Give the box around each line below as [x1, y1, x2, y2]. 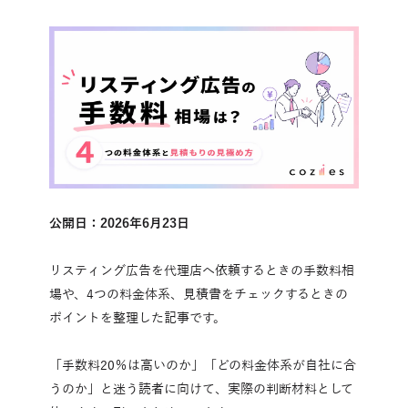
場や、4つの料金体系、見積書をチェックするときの [49, 287, 348, 301]
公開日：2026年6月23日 [49, 216, 189, 230]
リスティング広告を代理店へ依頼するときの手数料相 [49, 263, 354, 278]
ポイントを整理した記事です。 [49, 311, 226, 325]
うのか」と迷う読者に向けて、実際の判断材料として [49, 382, 353, 396]
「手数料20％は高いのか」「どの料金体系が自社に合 [49, 358, 356, 372]
